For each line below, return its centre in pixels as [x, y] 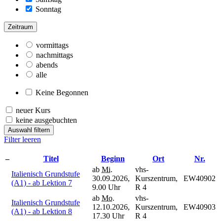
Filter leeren [22, 139]
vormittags [52, 45]
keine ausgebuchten [46, 120]
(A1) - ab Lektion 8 [42, 211]
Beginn [113, 158]
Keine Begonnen [62, 92]
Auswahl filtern [29, 130]
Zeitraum [20, 27]
